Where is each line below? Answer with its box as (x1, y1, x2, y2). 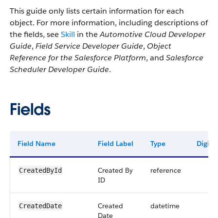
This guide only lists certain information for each (10, 6, 184, 16)
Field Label (98, 139, 133, 148)
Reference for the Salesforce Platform (10, 53, 146, 63)
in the (75, 29, 100, 39)
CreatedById (19, 166, 62, 174)
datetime (150, 201, 180, 210)
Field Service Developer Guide (36, 41, 143, 51)
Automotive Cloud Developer (100, 29, 205, 39)
